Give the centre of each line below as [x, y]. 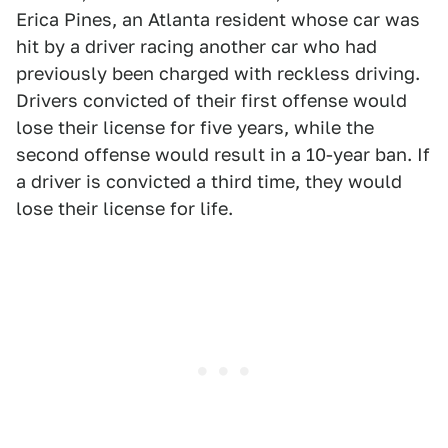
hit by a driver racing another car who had [196, 47]
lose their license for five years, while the [195, 128]
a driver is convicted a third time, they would [209, 182]
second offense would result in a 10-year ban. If [223, 155]
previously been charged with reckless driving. [218, 74]
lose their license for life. [124, 209]
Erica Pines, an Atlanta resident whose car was [218, 20]
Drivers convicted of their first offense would [211, 101]
